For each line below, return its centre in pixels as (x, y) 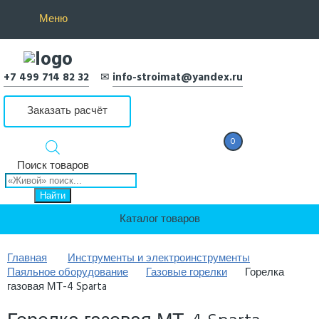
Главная (27, 258)
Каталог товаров (159, 219)
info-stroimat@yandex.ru (178, 78)
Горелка (265, 272)
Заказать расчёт (67, 111)
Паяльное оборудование (68, 272)
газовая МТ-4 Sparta (57, 287)
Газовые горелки (187, 272)
